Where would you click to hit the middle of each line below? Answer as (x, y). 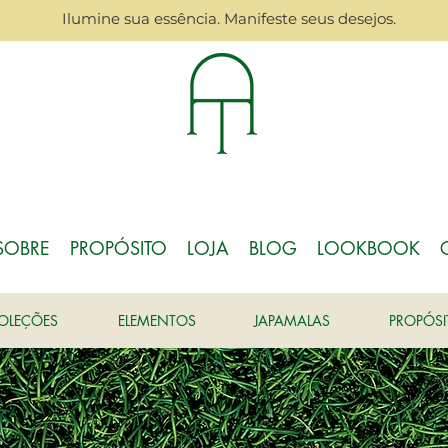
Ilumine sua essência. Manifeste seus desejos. (229, 18)
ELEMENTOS (157, 320)
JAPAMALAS (292, 320)
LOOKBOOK (368, 248)
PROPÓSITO (118, 248)
